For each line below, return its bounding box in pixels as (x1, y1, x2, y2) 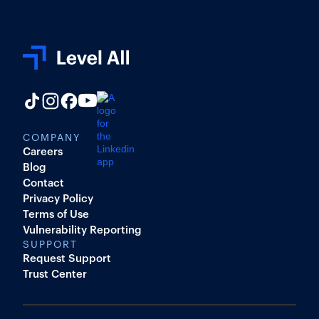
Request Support (23, 253, 111, 264)
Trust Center (23, 268, 87, 280)
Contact (23, 177, 64, 189)
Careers (23, 146, 63, 157)
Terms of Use (23, 209, 89, 220)
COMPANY (23, 132, 80, 143)
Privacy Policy (23, 193, 93, 204)
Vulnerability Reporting (23, 224, 142, 236)
